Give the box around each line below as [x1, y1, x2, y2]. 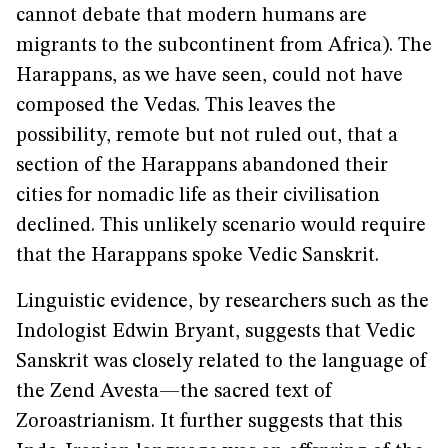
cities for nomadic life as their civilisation [16, 186, 380, 206]
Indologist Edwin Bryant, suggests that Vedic [16, 322, 415, 342]
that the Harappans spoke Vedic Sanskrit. [16, 246, 379, 266]
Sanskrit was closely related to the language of [16, 352, 427, 372]
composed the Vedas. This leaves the [16, 96, 336, 116]
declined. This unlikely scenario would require [16, 216, 426, 236]
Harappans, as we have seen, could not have [16, 66, 403, 86]
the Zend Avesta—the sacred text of [16, 382, 332, 402]
